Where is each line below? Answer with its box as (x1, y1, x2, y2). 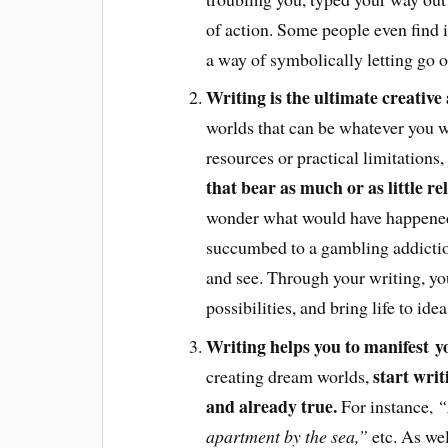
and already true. (205, 393, 337, 420)
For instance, (336, 394, 437, 419)
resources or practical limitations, (205, 145, 444, 170)
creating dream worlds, (205, 364, 373, 389)
